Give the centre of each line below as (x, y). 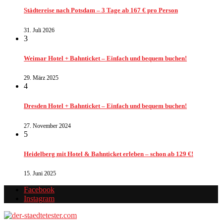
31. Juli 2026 (39, 30)
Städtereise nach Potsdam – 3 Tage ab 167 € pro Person (101, 10)
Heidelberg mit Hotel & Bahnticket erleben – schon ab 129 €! (109, 154)
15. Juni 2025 (40, 174)
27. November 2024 (47, 126)
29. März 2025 (41, 78)
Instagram (39, 199)
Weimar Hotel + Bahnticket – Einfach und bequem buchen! (105, 58)
